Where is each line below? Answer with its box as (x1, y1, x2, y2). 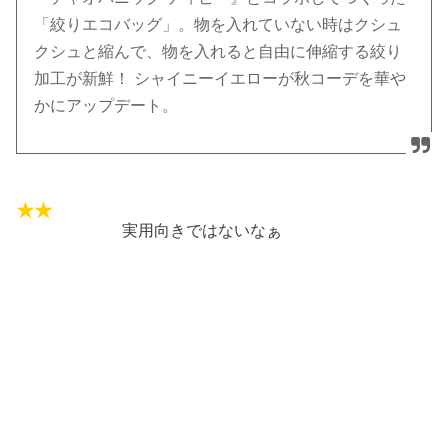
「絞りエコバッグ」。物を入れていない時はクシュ (34, 16, 403, 34)
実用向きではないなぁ (106, 220, 283, 239)
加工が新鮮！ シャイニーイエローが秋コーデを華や (34, 70, 407, 88)
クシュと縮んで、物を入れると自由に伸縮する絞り (34, 43, 403, 61)
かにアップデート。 (34, 97, 179, 115)
